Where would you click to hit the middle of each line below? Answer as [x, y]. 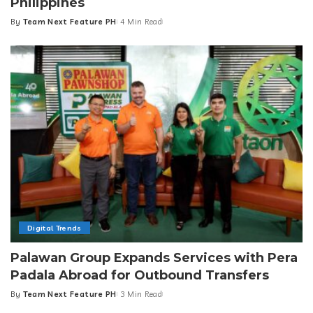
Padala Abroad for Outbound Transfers [140, 276]
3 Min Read [141, 294]
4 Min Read [141, 21]
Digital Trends [54, 228]
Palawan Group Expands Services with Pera [154, 258]
